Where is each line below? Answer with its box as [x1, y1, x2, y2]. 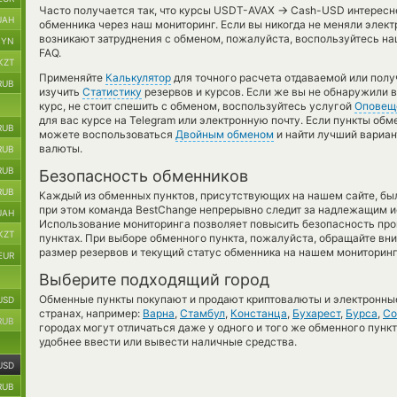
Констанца [230, 307, 287, 320]
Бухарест [292, 307, 340, 320]
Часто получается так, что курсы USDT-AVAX [39, 4, 277, 17]
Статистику [82, 85, 142, 98]
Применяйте [39, 71, 105, 84]
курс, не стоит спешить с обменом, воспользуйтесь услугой [39, 99, 354, 113]
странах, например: [39, 307, 143, 320]
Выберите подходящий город [39, 270, 269, 289]
